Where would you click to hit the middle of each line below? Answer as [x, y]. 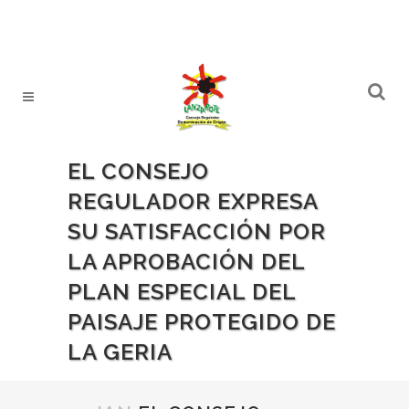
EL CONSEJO [138, 171]
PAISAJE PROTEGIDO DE [202, 322]
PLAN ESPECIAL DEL [182, 292]
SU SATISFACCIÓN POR [197, 231]
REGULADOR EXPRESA [193, 201]
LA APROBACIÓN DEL [186, 262]
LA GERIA [120, 352]
